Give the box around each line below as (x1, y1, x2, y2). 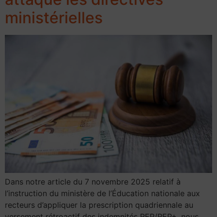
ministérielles (5, 8, 103, 27)
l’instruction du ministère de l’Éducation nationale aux (5, 188, 200, 199)
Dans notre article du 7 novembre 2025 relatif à (5, 177, 181, 187)
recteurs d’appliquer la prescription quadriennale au (5, 200, 193, 210)
